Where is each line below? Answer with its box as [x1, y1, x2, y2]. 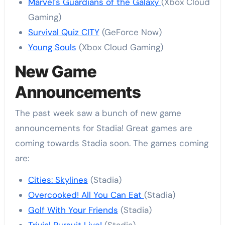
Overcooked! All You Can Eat [28, 189, 144, 201]
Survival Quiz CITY [28, 26, 99, 38]
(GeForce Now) [99, 26, 162, 38]
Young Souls [28, 41, 76, 53]
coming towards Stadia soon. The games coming [15, 138, 208, 149]
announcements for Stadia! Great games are [15, 123, 192, 134]
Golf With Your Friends [28, 204, 118, 216]
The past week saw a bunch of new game [15, 107, 181, 119]
